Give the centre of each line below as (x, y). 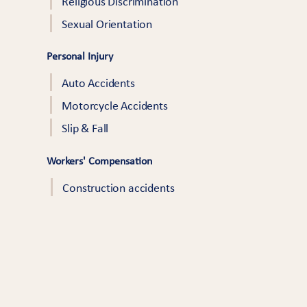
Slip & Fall (85, 129)
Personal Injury (80, 57)
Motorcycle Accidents (115, 107)
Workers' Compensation (100, 162)
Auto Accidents (98, 84)
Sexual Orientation (107, 25)
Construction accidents (119, 189)
